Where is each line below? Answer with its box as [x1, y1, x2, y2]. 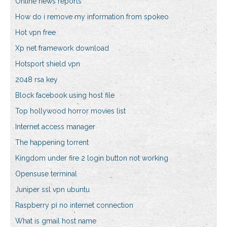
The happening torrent [15, 138, 89, 147]
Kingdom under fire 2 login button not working [15, 154, 168, 163]
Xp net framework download [15, 44, 109, 53]
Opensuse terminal [15, 170, 77, 178]
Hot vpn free [15, 28, 56, 37]
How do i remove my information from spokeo [15, 13, 169, 21]
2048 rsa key [15, 75, 58, 84]
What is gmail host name [15, 217, 96, 225]
